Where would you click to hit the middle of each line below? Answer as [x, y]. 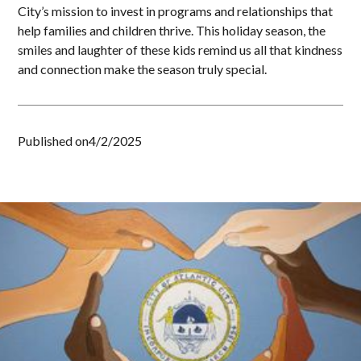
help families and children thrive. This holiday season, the [172, 30]
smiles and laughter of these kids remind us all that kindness [180, 50]
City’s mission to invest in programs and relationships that [176, 11]
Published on [54, 141]
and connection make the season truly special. [143, 69]
